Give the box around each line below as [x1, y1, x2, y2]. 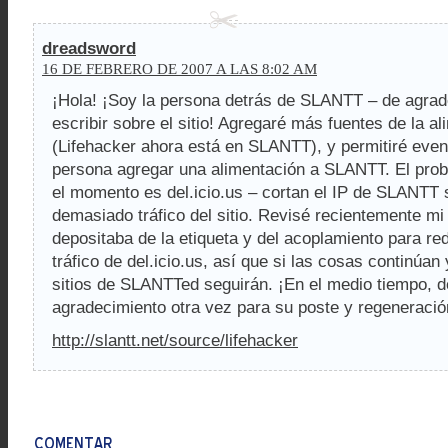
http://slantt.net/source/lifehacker [52, 331, 298, 350]
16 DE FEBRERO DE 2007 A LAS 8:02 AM [42, 60, 317, 77]
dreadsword [42, 39, 136, 58]
